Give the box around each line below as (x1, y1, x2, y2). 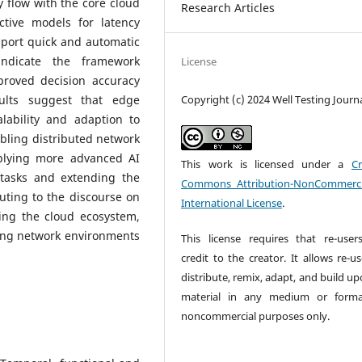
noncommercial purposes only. (181, 308, 330, 323)
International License (181, 195, 283, 210)
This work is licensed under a (181, 156, 351, 171)
